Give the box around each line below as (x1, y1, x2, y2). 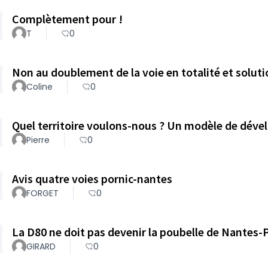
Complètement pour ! (12, 11, 123, 26)
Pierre (26, 134, 50, 146)
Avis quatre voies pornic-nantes (12, 171, 172, 186)
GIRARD (26, 240, 56, 252)
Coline (26, 81, 53, 93)
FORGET (26, 187, 59, 199)
